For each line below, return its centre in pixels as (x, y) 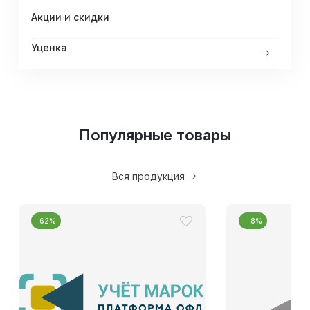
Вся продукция (150, 176)
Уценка (49, 47)
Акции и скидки (70, 17)
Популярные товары (155, 135)
